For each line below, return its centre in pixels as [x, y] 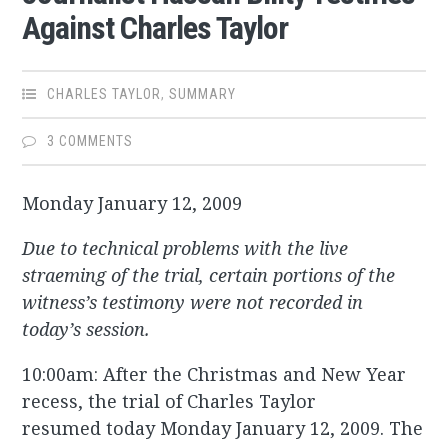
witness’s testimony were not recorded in [193, 302]
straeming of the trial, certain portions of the [209, 275]
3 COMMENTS [90, 141]
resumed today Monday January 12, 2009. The [223, 428]
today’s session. [86, 329]
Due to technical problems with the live [185, 248]
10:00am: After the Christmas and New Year [214, 374]
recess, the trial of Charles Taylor [169, 401]
